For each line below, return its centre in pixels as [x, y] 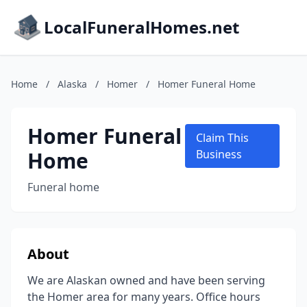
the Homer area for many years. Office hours [144, 297]
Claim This [223, 138]
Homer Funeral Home [207, 84]
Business [219, 154]
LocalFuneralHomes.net [142, 27]
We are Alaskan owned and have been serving [146, 280]
